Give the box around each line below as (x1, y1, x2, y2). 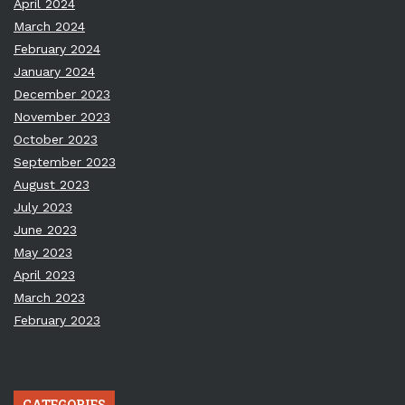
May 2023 (14, 245, 72, 259)
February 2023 (14, 313, 100, 327)
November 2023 (14, 109, 110, 124)
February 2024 (14, 42, 100, 56)
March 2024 (14, 19, 85, 33)
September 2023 (14, 155, 116, 169)
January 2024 (14, 64, 95, 79)
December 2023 (14, 87, 110, 101)
